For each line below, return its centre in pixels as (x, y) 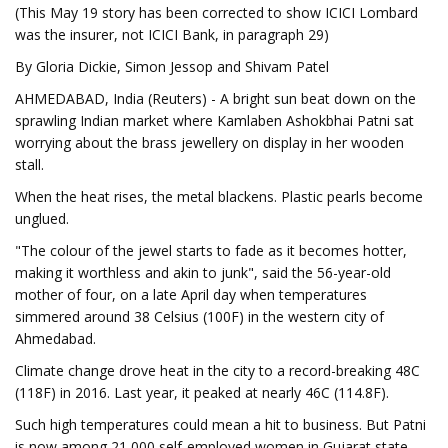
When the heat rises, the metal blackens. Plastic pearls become (219, 196)
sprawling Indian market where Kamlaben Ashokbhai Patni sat (214, 120)
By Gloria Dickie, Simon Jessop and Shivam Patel (172, 66)
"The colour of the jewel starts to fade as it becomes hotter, (211, 250)
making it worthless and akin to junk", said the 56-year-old (203, 272)
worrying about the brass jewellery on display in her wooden (209, 142)
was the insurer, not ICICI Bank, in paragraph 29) (172, 34)
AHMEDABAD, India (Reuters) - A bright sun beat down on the (215, 98)
